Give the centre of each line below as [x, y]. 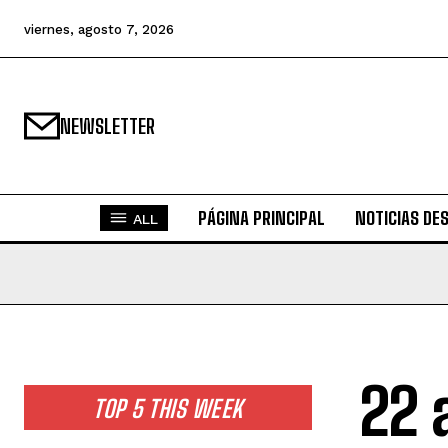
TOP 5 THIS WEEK [168, 408]
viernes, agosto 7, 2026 [99, 29]
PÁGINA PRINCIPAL [261, 218]
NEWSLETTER [107, 126]
